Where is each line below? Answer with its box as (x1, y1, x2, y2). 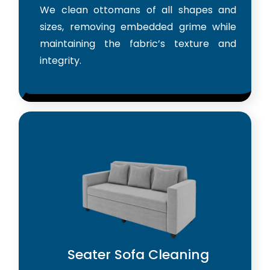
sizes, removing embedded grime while (40, 19, 236, 34)
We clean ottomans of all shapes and (40, 2, 236, 17)
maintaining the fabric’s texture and (40, 36, 236, 51)
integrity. (40, 53, 81, 67)
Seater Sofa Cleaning (67, 245, 209, 264)
